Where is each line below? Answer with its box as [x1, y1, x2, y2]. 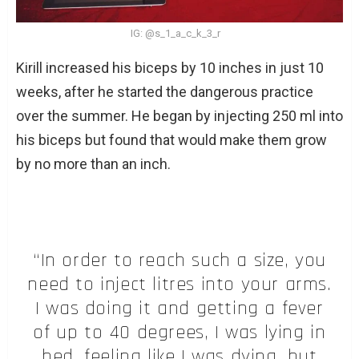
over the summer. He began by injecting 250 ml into [16, 107, 343, 125]
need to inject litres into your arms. [27, 272, 332, 297]
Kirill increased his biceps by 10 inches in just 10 [16, 59, 324, 77]
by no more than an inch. [16, 155, 171, 173]
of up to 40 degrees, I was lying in [33, 321, 326, 345]
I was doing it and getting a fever [35, 296, 324, 321]
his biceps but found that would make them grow [16, 131, 327, 149]
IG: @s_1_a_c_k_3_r [131, 27, 220, 40]
